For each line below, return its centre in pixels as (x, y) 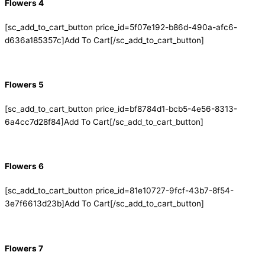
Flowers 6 (24, 167)
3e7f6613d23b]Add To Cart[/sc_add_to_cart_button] (104, 203)
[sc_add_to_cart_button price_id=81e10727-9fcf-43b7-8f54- (119, 190)
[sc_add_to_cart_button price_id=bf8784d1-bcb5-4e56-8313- (121, 109)
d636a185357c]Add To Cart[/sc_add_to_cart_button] (104, 40)
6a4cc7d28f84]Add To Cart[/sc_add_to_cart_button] (104, 122)
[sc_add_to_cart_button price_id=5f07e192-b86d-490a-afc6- (121, 27)
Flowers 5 (24, 85)
